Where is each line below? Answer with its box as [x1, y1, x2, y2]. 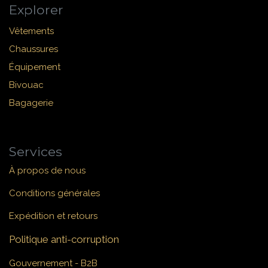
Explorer [9, 2, 63, 18]
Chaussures [9, 44, 58, 55]
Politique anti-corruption [9, 233, 119, 246]
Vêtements [9, 26, 54, 37]
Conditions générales [9, 188, 100, 199]
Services [9, 144, 62, 160]
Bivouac [9, 80, 44, 91]
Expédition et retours [9, 211, 98, 222]
